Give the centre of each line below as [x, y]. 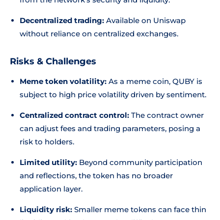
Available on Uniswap [145, 20]
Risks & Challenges [53, 61]
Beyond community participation [140, 162]
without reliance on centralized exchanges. [99, 34]
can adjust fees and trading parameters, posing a [110, 128]
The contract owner [166, 115]
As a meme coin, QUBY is [154, 81]
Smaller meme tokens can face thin [139, 209]
